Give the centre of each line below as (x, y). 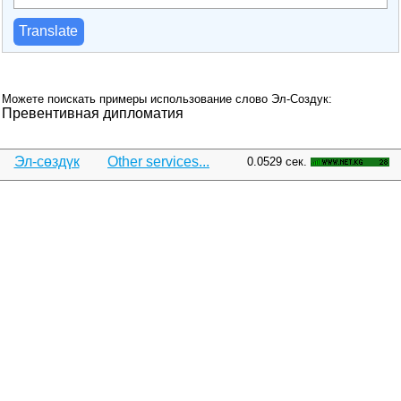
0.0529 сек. (277, 161)
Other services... (158, 161)
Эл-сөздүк (47, 161)
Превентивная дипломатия (93, 113)
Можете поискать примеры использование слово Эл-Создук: (167, 98)
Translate (49, 31)
